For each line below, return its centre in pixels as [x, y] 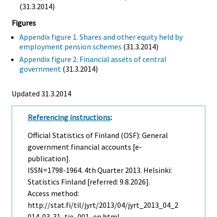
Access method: [53, 193]
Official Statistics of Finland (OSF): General [98, 135]
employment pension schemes [70, 46]
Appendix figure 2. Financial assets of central [93, 59]
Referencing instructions [69, 117]
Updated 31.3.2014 [41, 93]
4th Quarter [104, 170]
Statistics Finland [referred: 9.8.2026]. [89, 181]
